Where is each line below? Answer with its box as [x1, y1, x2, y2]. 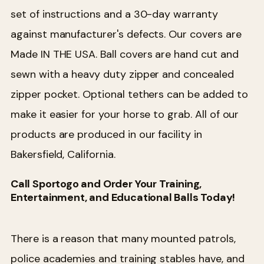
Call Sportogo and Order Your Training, [11, 176, 202, 191]
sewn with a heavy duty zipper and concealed [11, 67, 234, 82]
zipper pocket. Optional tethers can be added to [11, 87, 248, 102]
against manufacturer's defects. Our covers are [11, 27, 242, 42]
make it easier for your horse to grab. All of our [11, 107, 239, 122]
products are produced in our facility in [11, 127, 202, 142]
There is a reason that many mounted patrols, [11, 232, 236, 246]
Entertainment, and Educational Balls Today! [11, 190, 236, 204]
